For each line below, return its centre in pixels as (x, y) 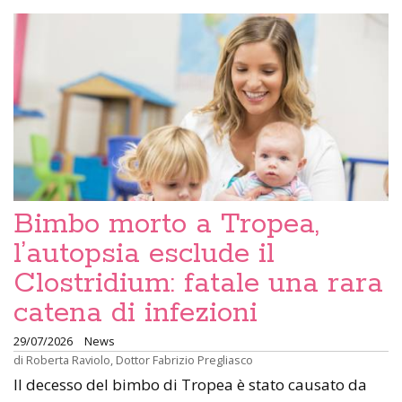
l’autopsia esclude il (144, 254)
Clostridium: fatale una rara (198, 284)
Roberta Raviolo (68, 360)
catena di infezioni (135, 314)
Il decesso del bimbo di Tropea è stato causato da (190, 385)
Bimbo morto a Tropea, (166, 225)
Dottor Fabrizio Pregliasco (184, 360)
